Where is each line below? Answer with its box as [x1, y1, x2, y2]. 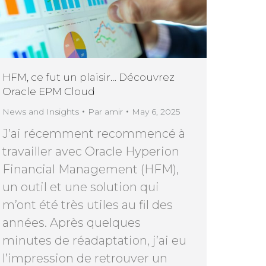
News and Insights [2, 106, 79, 117]
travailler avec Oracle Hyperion [2, 144, 179, 159]
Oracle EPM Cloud [2, 85, 95, 97]
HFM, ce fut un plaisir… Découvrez [2, 71, 175, 83]
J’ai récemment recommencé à [2, 126, 185, 141]
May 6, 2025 [132, 106, 180, 117]
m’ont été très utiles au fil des [2, 197, 173, 212]
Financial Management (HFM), [2, 161, 179, 176]
